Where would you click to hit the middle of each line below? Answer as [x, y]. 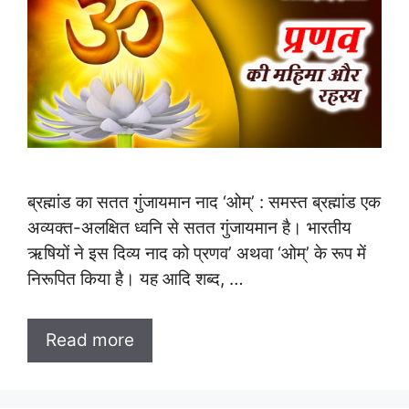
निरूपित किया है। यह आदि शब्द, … [136, 279]
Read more [90, 340]
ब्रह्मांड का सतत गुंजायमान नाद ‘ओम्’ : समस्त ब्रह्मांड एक [204, 203]
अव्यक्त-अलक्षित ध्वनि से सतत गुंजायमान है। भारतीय [189, 228]
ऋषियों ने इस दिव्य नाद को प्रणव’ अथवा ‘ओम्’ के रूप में [197, 254]
